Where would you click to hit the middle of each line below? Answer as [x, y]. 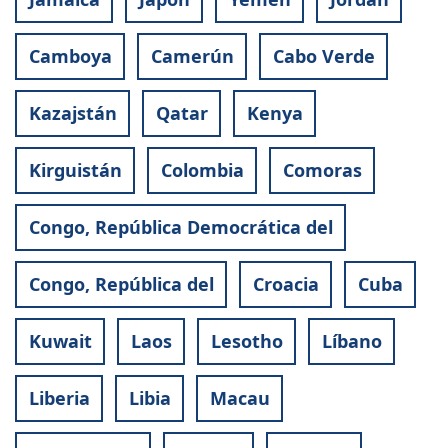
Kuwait [60, 341]
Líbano [351, 341]
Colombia [202, 170]
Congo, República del [121, 284]
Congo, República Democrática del [180, 227]
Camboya [70, 56]
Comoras [322, 170]
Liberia [59, 398]
